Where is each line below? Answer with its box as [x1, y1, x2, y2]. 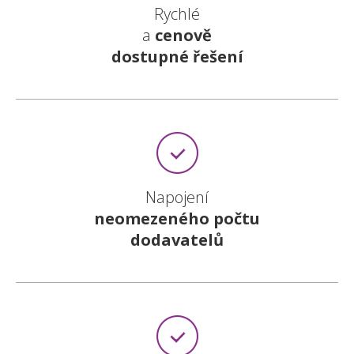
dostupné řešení [111, 46, 243, 67]
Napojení [145, 186, 209, 208]
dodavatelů [130, 229, 224, 250]
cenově [155, 24, 212, 46]
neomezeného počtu [94, 208, 260, 229]
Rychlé [154, 3, 200, 24]
